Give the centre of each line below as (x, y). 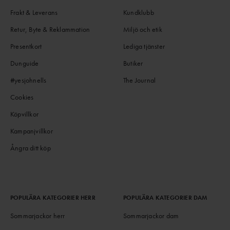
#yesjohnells (28, 80)
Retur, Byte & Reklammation (50, 29)
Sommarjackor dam (151, 215)
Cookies (22, 97)
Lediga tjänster (144, 46)
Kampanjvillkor (32, 131)
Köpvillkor (24, 114)
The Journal (140, 80)
